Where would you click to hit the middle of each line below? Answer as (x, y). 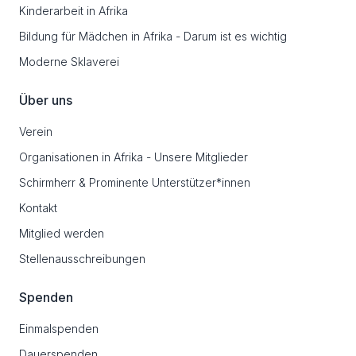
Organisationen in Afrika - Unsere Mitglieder (133, 157)
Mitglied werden (62, 233)
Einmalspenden (59, 329)
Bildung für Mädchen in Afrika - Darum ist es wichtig (153, 36)
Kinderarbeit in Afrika (74, 11)
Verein (36, 132)
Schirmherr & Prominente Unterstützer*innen (135, 182)
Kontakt (38, 208)
